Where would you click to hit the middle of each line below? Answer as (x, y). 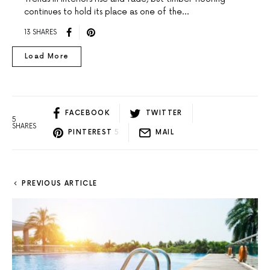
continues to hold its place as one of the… (106, 11)
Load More (47, 56)
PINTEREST (90, 133)
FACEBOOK (87, 113)
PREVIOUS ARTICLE (60, 183)
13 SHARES (40, 33)
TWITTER (164, 113)
